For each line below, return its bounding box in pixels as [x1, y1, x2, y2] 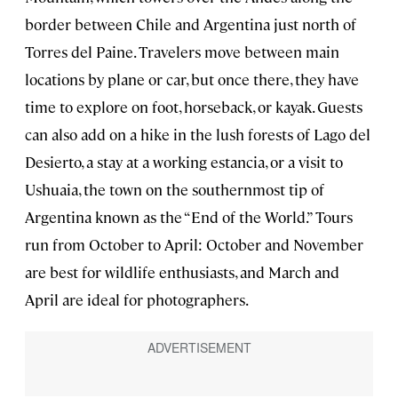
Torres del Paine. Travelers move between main [25, 42, 339, 62]
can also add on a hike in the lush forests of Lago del [25, 124, 370, 145]
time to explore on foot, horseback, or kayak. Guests [25, 97, 362, 117]
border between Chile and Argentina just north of [25, 14, 356, 35]
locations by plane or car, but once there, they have [25, 69, 359, 90]
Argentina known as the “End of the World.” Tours [25, 207, 353, 227]
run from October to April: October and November [25, 235, 363, 255]
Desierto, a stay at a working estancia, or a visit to [25, 152, 343, 172]
